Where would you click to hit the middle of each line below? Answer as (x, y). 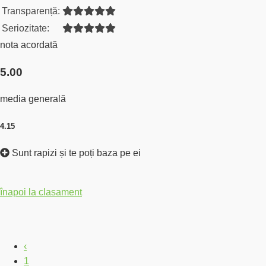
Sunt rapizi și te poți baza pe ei (75, 153)
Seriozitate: (26, 28)
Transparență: (31, 11)
